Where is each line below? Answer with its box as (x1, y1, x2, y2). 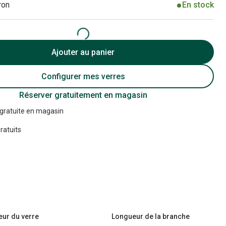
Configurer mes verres (41, 71, 125, 81)
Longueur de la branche (111, 212, 190, 220)
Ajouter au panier (51, 47, 115, 57)
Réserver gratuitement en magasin (19, 90, 147, 100)
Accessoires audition (35, 14, 106, 23)
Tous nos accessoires (35, 33, 110, 42)
